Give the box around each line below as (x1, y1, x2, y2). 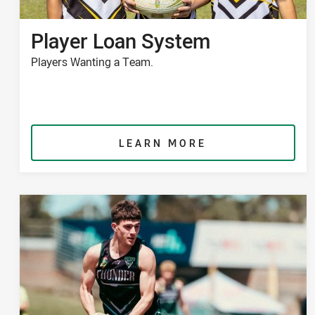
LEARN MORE (119, 136, 207, 150)
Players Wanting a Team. (31, 54, 153, 70)
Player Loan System (31, 27, 210, 55)
